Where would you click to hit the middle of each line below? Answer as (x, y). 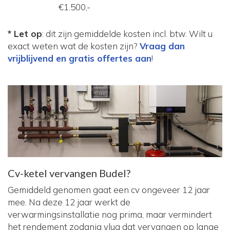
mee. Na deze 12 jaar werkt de (69, 202)
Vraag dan (162, 46)
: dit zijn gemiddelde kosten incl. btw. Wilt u (127, 34)
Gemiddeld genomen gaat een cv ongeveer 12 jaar (109, 189)
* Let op (25, 34)
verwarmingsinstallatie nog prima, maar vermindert (110, 214)
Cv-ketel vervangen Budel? (69, 173)
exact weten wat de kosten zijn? (74, 46)
